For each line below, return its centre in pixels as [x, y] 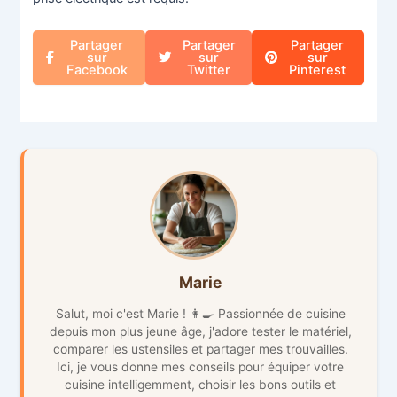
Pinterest [318, 70]
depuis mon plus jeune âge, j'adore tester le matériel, [200, 331]
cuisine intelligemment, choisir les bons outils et [200, 384]
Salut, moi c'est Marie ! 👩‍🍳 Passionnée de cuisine [200, 313]
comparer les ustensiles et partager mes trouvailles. [200, 349]
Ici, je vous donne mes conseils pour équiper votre [200, 366]
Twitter [209, 70]
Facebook [97, 70]
